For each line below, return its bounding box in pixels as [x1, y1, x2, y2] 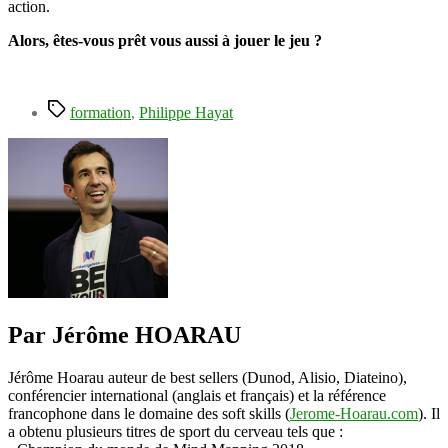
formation [70, 104, 131, 122]
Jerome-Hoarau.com [290, 405, 418, 423]
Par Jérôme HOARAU [8, 322, 241, 349]
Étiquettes [47, 99, 109, 117]
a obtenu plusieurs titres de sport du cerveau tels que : [8, 423, 343, 441]
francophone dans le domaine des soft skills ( [8, 405, 290, 423]
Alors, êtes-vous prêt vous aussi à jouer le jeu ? [8, 32, 322, 50]
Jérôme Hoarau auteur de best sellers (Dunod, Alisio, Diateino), [8, 369, 407, 387]
